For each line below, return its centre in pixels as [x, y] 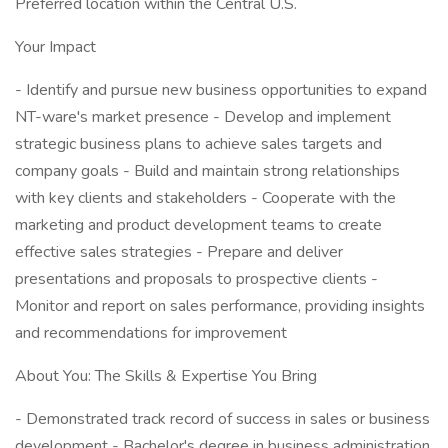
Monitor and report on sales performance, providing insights [220, 306]
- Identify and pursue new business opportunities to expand [221, 90]
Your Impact [55, 47]
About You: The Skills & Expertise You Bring [166, 376]
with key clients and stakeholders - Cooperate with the [205, 198]
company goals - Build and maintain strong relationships [207, 171]
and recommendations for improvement [151, 333]
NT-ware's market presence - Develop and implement [203, 117]
